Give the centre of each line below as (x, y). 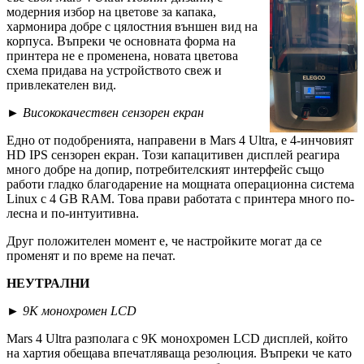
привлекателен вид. (61, 84)
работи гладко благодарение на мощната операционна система (180, 184)
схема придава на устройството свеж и (114, 70)
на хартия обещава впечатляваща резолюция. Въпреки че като (179, 353)
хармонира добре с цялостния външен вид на (132, 26)
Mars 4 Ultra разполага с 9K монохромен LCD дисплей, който (177, 338)
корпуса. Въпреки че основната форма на (121, 41)
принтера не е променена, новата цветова (122, 55)
